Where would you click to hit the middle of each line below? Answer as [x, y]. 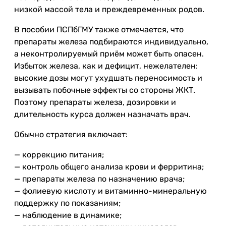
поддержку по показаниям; [67, 203]
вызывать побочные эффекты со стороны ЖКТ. [105, 90]
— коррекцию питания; [59, 155]
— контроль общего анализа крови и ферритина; [109, 167]
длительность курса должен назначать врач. [102, 114]
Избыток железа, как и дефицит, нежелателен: [106, 66]
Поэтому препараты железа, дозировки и [95, 102]
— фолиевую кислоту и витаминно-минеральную [110, 191]
